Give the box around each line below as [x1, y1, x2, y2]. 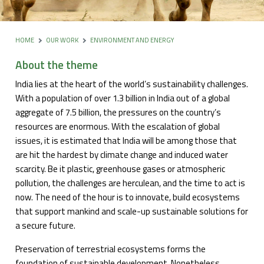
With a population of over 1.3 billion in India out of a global [15, 91, 230, 105]
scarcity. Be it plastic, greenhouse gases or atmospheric [15, 162, 226, 176]
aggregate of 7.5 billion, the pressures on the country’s [15, 105, 222, 120]
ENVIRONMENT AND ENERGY [90, 35, 174, 45]
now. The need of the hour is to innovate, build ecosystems [15, 190, 240, 204]
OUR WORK [46, 35, 79, 45]
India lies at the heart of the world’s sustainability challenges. [15, 77, 249, 91]
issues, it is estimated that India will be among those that [15, 134, 237, 148]
